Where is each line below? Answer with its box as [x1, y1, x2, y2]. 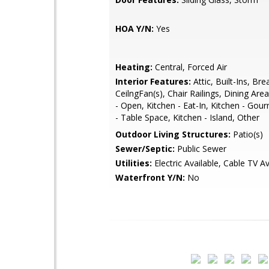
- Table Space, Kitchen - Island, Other [115, 112, 259, 123]
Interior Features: [115, 76, 191, 87]
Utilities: [115, 157, 152, 169]
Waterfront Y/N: [115, 172, 185, 183]
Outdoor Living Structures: [115, 128, 231, 140]
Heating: [115, 61, 153, 73]
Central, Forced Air [153, 61, 227, 73]
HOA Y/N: [115, 23, 154, 34]
